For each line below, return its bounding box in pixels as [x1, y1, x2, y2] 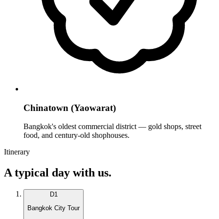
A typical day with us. [4, 166, 111, 179]
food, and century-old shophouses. [23, 131, 130, 140]
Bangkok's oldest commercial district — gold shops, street [23, 122, 201, 131]
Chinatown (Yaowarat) [23, 102, 116, 113]
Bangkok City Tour [27, 204, 80, 212]
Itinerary [4, 148, 30, 156]
